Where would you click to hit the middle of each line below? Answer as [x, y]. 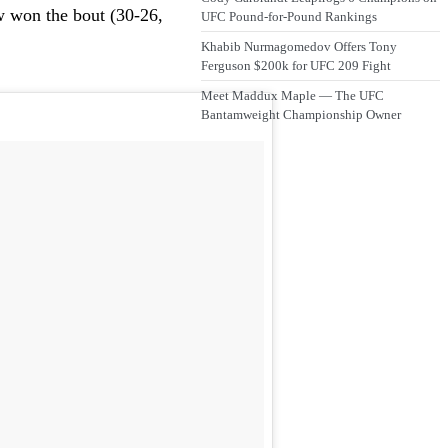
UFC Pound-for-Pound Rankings [288, 17]
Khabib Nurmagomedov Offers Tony [298, 47]
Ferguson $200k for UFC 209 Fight [295, 66]
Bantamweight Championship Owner [300, 115]
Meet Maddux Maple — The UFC [292, 96]
